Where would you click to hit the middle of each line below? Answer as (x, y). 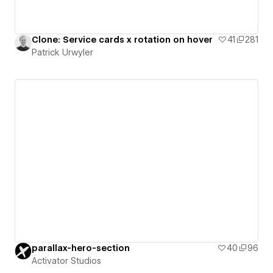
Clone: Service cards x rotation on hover (122, 40)
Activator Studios (66, 261)
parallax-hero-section (81, 248)
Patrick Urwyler (62, 53)
